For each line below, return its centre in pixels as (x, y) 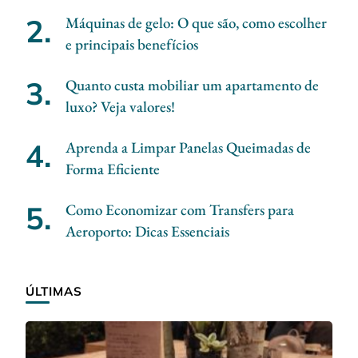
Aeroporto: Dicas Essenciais (147, 231)
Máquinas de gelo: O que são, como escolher (196, 22)
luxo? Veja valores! (120, 106)
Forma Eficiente (113, 169)
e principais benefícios (132, 44)
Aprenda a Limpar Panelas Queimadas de (188, 147)
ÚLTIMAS (54, 291)
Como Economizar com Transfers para (180, 209)
